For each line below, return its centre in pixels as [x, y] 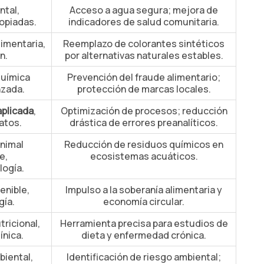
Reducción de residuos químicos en [144, 144]
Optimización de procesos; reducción [144, 111]
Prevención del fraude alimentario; [144, 77]
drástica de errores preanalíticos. [144, 123]
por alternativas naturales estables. [144, 55]
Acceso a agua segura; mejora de [144, 10]
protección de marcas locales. [144, 89]
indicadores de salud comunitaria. [144, 22]
